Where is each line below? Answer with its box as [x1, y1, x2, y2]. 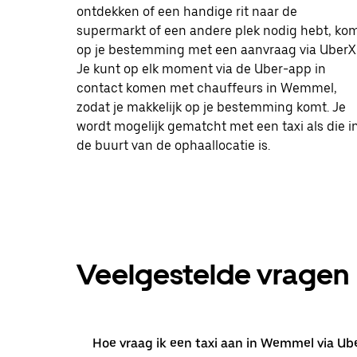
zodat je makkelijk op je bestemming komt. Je [76, 99, 346, 115]
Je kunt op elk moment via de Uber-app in [76, 61, 326, 76]
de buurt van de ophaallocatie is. [76, 137, 270, 153]
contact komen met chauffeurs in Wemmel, [76, 80, 337, 96]
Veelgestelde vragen [76, 257, 349, 292]
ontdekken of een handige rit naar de [76, 3, 297, 19]
